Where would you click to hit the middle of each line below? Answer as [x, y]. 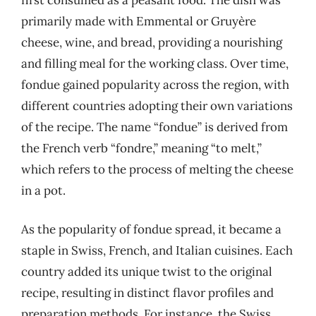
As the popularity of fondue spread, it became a [151, 229]
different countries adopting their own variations [157, 105]
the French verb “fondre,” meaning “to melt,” [141, 148]
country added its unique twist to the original [147, 272]
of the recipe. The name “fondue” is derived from [154, 127]
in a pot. [43, 190]
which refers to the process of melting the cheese [157, 169]
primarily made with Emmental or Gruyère [139, 21]
